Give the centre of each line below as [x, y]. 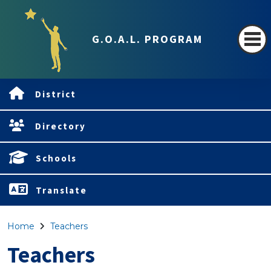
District [56, 94]
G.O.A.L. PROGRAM [147, 39]
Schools [56, 158]
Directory [60, 126]
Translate [61, 190]
